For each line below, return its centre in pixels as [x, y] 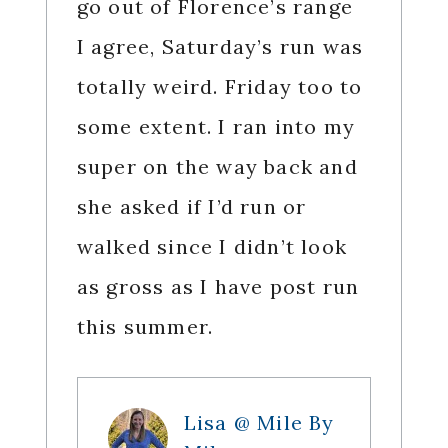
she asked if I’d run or [191, 207]
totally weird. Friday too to [219, 87]
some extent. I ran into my [215, 127]
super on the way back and [217, 167]
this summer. [145, 327]
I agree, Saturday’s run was [220, 47]
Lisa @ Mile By [259, 423]
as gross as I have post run [218, 287]
